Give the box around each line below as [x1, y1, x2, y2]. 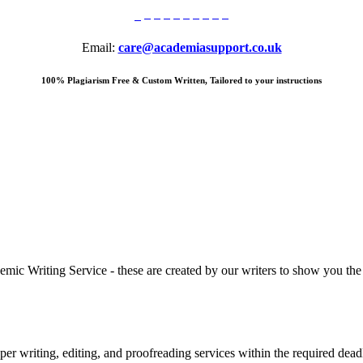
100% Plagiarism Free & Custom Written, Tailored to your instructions [41, 75, 322, 86]
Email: [81, 41, 118, 55]
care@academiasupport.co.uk [117, 41, 282, 55]
